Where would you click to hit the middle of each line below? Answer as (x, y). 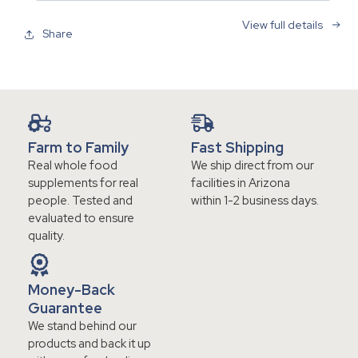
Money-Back (72, 289)
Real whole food (73, 166)
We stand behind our (82, 326)
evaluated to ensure (81, 219)
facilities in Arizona (241, 183)
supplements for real (83, 183)
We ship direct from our (253, 166)
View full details (282, 24)
